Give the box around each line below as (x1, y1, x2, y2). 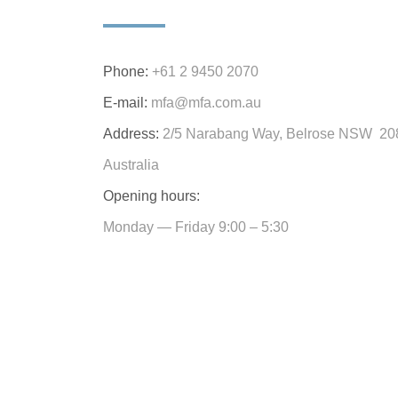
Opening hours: (103, 188, 200, 203)
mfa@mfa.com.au (151, 95, 261, 110)
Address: (103, 126, 159, 141)
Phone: (103, 64, 148, 79)
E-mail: (103, 95, 147, 110)
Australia (103, 157, 159, 172)
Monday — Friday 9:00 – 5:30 (103, 219, 289, 235)
